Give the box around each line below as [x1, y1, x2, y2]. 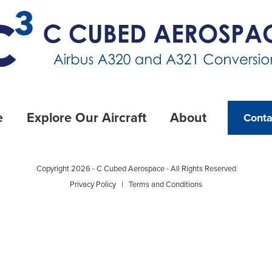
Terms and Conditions [129, 180, 202, 190]
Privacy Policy [70, 180, 116, 190]
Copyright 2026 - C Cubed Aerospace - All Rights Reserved [36, 164, 236, 174]
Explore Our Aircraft [26, 110, 146, 126]
